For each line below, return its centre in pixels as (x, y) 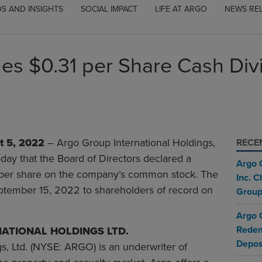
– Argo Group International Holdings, (130, 142)
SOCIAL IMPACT (109, 9)
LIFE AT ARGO (181, 9)
